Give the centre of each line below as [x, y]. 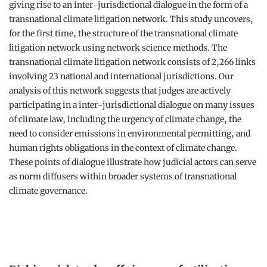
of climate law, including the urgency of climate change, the [125, 119]
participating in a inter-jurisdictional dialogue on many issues [132, 105]
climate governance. [48, 191]
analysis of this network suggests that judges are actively [120, 91]
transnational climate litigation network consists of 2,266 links [132, 62]
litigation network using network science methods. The [118, 48]
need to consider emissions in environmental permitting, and [130, 133]
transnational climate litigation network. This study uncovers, [131, 19]
